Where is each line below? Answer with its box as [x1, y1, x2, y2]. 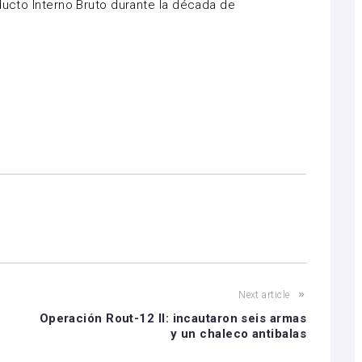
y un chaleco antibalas [170, 326, 306, 341]
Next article [238, 289, 290, 301]
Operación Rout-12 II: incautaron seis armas [39, 311, 306, 326]
